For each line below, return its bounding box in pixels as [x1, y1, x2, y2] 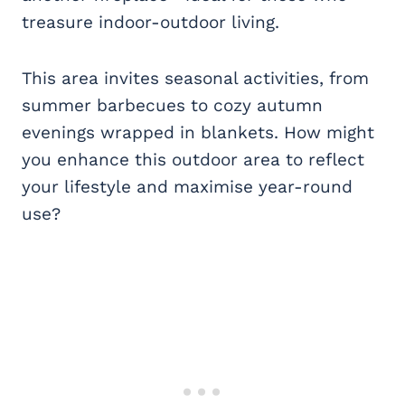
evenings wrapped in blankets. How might [22, 121, 374, 143]
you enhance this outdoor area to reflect [22, 148, 364, 170]
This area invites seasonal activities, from [22, 67, 369, 89]
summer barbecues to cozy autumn [22, 94, 323, 116]
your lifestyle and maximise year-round [22, 175, 353, 197]
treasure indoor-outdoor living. [22, 11, 279, 33]
